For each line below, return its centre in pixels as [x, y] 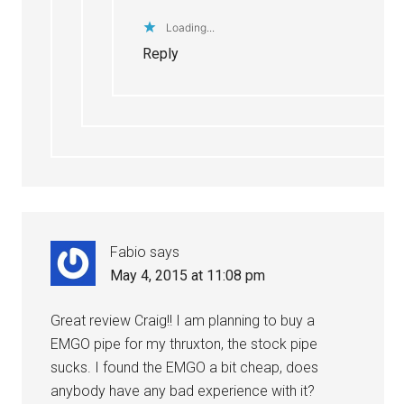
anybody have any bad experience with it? [183, 390]
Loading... [191, 27]
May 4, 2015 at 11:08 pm [188, 275]
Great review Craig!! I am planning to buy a [183, 320]
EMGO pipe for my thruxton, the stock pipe [184, 344]
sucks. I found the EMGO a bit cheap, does [185, 367]
